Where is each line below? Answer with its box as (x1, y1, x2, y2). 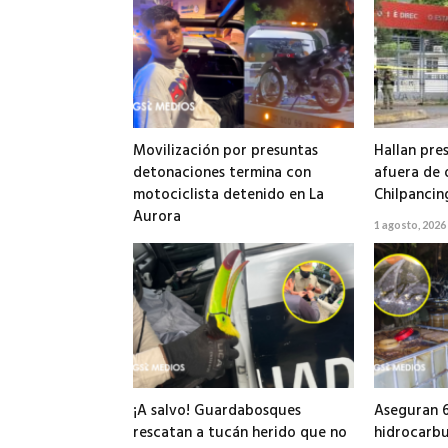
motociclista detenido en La (133, 182, 324, 207)
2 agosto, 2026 (133, 239, 205, 253)
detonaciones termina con (133, 160, 311, 185)
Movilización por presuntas (133, 138, 318, 163)
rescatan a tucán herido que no (133, 420, 347, 445)
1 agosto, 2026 (373, 217, 446, 231)
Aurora (133, 204, 181, 229)
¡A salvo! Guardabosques (133, 398, 301, 423)
